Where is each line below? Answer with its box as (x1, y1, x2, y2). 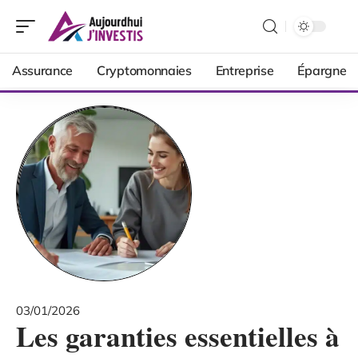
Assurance (12, 62, 74, 78)
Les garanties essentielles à (16, 316, 340, 356)
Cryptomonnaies (97, 62, 192, 78)
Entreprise (215, 62, 274, 78)
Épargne (297, 62, 347, 78)
